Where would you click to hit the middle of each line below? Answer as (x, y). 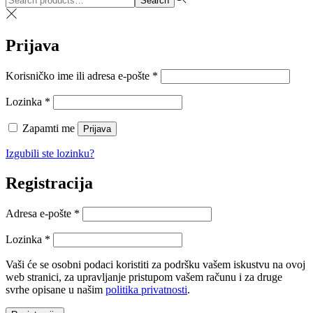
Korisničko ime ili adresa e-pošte (79, 75)
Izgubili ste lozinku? (50, 153)
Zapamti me (49, 128)
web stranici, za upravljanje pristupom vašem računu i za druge (144, 277)
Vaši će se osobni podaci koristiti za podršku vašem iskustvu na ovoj (155, 264)
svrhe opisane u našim (56, 289)
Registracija (49, 183)
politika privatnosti (146, 289)
